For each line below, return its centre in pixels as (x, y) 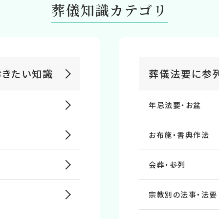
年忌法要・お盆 (175, 105)
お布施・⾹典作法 (179, 135)
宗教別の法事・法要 (183, 194)
